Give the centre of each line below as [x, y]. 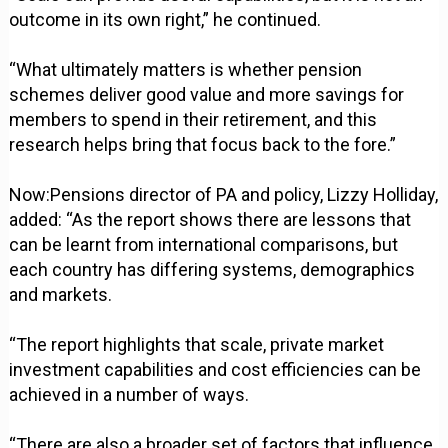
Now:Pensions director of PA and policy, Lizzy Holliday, [224, 195]
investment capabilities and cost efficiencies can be [215, 370]
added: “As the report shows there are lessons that [210, 220]
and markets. [61, 295]
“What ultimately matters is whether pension [186, 70]
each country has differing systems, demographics [212, 270]
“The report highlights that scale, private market [197, 345]
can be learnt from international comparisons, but [204, 245]
